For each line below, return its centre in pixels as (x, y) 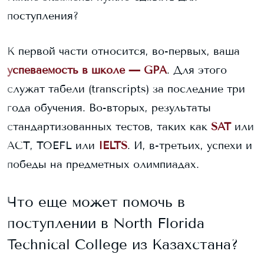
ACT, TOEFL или (51, 146)
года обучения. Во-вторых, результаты (109, 108)
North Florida (159, 223)
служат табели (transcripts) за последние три (126, 89)
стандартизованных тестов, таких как (107, 127)
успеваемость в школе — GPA (87, 70)
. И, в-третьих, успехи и (190, 146)
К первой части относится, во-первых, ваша (123, 51)
